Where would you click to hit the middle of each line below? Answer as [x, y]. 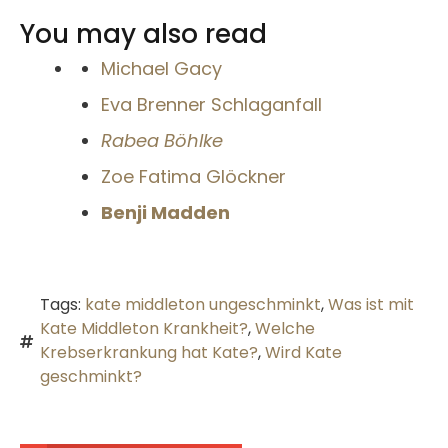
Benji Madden [165, 213]
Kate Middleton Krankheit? [144, 329]
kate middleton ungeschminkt [203, 305]
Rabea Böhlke [162, 141]
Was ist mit [371, 305]
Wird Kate [303, 353]
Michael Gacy [161, 69]
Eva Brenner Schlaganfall [211, 105]
